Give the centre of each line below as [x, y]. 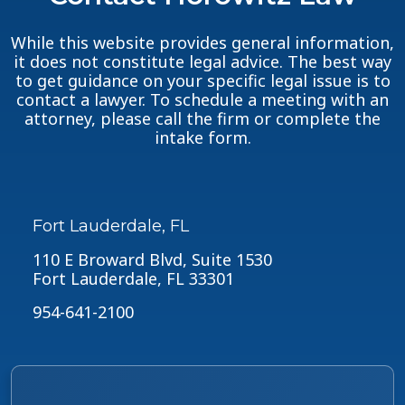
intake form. [202, 138]
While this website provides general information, [202, 43]
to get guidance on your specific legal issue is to [202, 81]
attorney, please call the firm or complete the [202, 119]
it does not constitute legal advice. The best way [202, 62]
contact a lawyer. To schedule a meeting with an [202, 100]
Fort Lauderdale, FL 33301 [133, 279]
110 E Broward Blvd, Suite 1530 [152, 260]
